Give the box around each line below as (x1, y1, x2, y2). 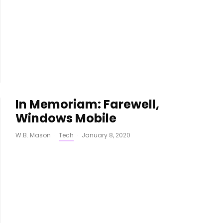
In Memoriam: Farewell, (15, 96, 159, 112)
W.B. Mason (15, 130, 51, 139)
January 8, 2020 (81, 130, 130, 139)
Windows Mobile (15, 110, 116, 126)
